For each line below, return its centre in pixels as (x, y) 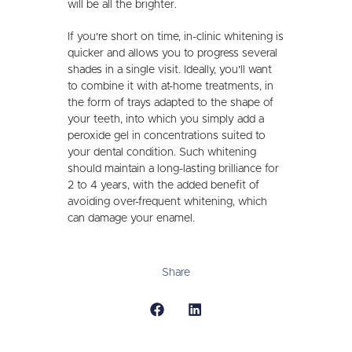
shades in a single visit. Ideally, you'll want (170, 70)
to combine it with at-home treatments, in (171, 87)
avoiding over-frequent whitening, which (168, 202)
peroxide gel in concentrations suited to (167, 136)
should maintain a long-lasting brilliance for (174, 169)
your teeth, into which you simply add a (166, 120)
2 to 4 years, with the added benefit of (164, 186)
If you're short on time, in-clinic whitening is (176, 37)
